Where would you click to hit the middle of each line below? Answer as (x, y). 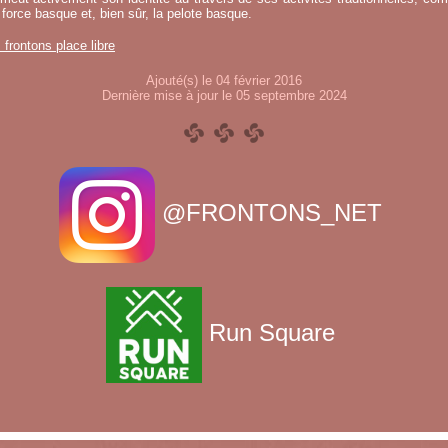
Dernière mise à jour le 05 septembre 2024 (224, 95)
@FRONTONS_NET (272, 213)
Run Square (272, 333)
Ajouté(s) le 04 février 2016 (224, 80)
